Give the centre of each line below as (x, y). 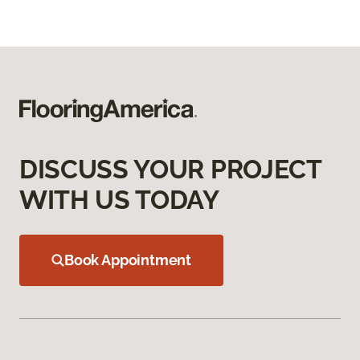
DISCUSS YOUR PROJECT (170, 169)
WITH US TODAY (119, 199)
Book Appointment (128, 260)
